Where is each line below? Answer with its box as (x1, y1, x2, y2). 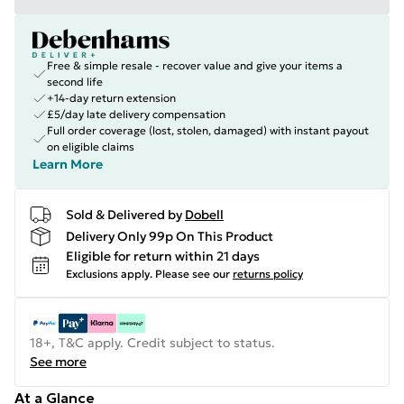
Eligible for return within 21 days (66, 248, 260, 264)
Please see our (155, 267, 230, 280)
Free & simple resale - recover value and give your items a (47, 59, 343, 72)
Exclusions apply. (66, 267, 152, 280)
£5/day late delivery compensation (47, 107, 225, 121)
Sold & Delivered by (66, 206, 182, 223)
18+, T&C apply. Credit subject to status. (30, 335, 275, 351)
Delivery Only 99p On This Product (66, 227, 273, 244)
